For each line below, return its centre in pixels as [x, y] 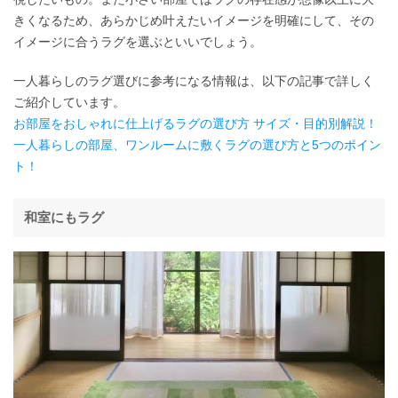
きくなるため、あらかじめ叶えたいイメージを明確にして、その [194, 21]
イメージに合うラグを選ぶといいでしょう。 [138, 42]
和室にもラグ [64, 218]
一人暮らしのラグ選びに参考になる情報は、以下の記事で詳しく [194, 81]
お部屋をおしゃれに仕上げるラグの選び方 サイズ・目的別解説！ [195, 124]
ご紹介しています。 [69, 103]
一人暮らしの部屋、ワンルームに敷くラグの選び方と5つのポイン [197, 145]
